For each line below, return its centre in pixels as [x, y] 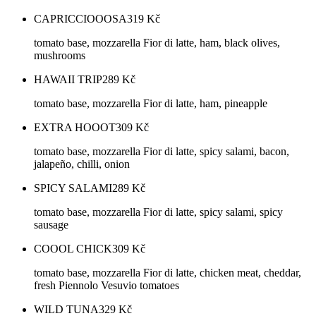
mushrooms [60, 56]
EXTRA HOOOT [75, 128]
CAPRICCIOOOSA [80, 19]
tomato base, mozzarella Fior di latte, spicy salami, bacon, [162, 152]
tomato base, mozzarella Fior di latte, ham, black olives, [157, 43]
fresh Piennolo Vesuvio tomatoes [107, 286]
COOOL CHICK [73, 249]
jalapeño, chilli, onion [82, 164]
